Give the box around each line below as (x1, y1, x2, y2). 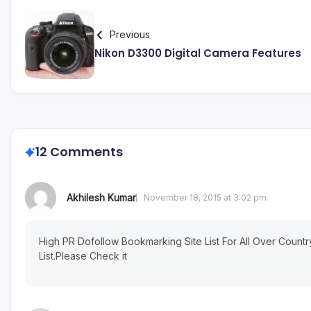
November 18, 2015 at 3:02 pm (144, 192, 267, 203)
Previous (109, 28, 150, 41)
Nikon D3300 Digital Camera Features (94, 46, 301, 61)
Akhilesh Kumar (67, 192, 136, 204)
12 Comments (35, 143, 123, 161)
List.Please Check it (39, 250, 127, 262)
